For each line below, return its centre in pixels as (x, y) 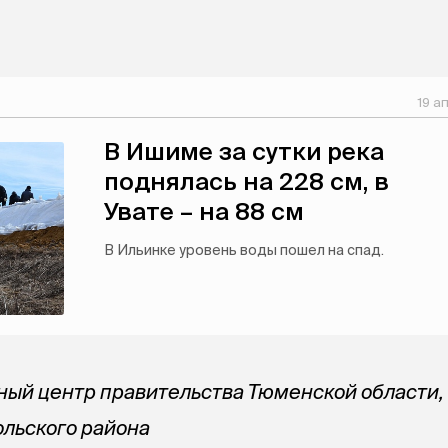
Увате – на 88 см (204, 211)
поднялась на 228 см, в (246, 181)
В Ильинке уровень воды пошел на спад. (244, 250)
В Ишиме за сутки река (244, 151)
